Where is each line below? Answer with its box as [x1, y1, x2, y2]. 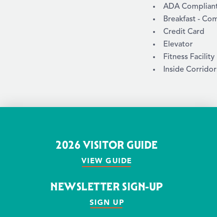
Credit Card [163, 28, 204, 36]
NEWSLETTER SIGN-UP [50, 180, 163, 193]
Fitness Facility [163, 53, 215, 61]
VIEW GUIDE [81, 156, 132, 165]
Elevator [163, 40, 193, 48]
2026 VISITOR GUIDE [56, 139, 158, 152]
